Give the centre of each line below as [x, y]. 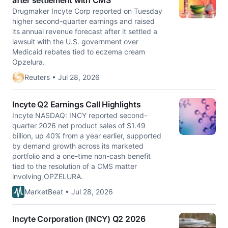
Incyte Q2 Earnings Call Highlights [77, 104]
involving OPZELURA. [48, 176]
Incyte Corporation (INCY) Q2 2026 [79, 219]
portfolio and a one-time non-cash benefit [81, 156]
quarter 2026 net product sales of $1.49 [79, 125]
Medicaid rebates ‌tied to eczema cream [79, 52]
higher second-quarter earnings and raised [83, 21]
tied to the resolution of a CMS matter [75, 166]
